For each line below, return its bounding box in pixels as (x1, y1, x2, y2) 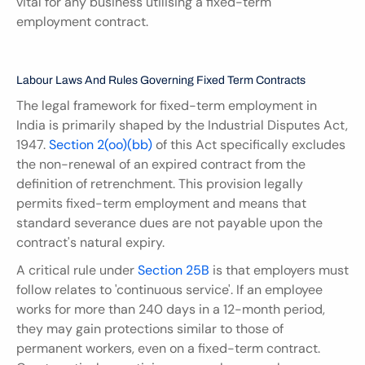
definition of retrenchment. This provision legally (16, 174, 303, 192)
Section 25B (138, 261, 209, 279)
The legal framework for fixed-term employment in (16, 96, 317, 114)
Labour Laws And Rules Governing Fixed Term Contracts (16, 73, 306, 86)
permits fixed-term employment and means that (16, 194, 306, 212)
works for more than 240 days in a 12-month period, (16, 300, 325, 318)
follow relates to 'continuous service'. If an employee (16, 280, 323, 298)
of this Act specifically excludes (152, 135, 345, 153)
